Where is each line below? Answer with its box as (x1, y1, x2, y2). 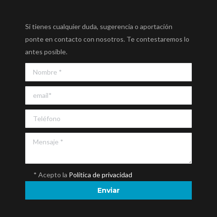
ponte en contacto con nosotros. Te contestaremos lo (25, 34, 190, 43)
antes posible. (25, 47, 68, 56)
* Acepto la (32, 170, 69, 179)
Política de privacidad (69, 170, 133, 179)
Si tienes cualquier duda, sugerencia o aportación (25, 22, 173, 31)
